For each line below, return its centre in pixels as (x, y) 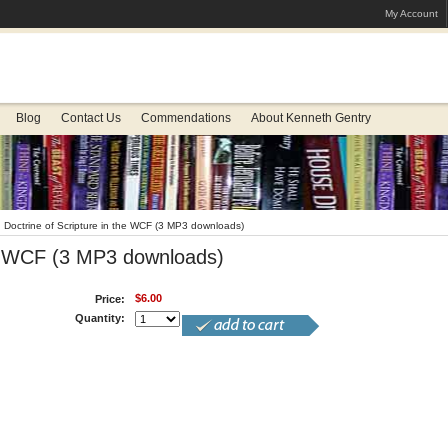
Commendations (185, 118)
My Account (411, 13)
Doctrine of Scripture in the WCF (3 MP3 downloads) (124, 225)
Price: (110, 299)
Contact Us (90, 118)
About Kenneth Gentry (310, 118)
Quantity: (100, 318)
